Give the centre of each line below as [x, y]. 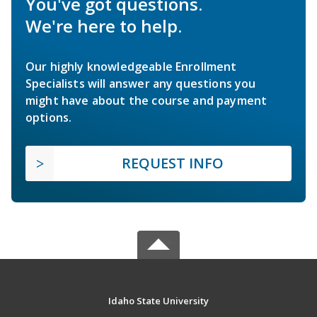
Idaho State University [158, 300]
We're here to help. [104, 25]
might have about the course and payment [146, 100]
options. [49, 117]
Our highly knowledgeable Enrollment [131, 66]
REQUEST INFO [173, 163]
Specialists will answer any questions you [141, 83]
